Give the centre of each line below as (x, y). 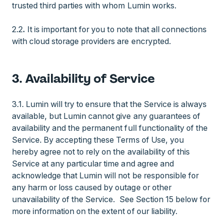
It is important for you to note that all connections (116, 29)
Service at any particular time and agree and (93, 164)
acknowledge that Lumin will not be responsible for (105, 175)
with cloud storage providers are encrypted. (91, 41)
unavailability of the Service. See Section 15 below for (111, 199)
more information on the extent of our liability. (95, 211)
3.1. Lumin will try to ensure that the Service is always (109, 104)
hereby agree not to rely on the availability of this (101, 152)
